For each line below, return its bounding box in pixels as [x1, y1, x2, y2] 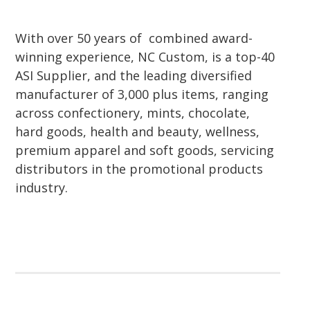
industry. [15, 179, 69, 196]
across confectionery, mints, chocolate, [15, 104, 250, 121]
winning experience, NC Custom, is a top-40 [15, 48, 275, 65]
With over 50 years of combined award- [15, 29, 253, 46]
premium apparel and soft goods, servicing [15, 141, 275, 158]
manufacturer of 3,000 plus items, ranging [15, 85, 269, 102]
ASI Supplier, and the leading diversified [15, 66, 253, 84]
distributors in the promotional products [15, 160, 264, 177]
